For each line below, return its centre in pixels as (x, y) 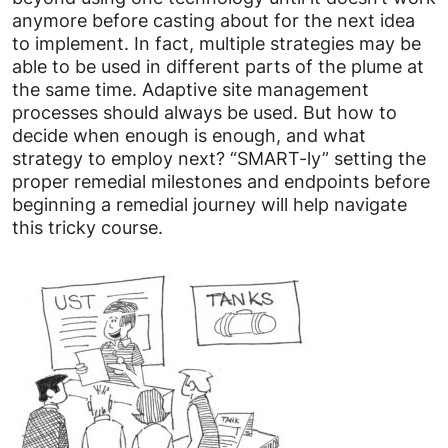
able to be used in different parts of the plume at (218, 66)
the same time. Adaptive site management (190, 89)
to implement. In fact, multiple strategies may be (216, 43)
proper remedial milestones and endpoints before (221, 181)
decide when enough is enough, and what (189, 135)
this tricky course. (87, 227)
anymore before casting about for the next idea (213, 20)
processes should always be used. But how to (204, 112)
